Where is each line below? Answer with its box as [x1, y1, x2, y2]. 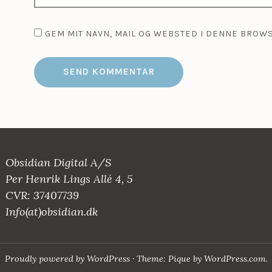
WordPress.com [203, 253, 266, 264]
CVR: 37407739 [5, 188, 79, 203]
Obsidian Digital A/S [5, 155, 111, 170]
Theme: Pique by [136, 253, 204, 264]
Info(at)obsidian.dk [5, 205, 98, 219]
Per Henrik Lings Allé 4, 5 [5, 172, 133, 186]
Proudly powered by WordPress [4, 253, 130, 264]
